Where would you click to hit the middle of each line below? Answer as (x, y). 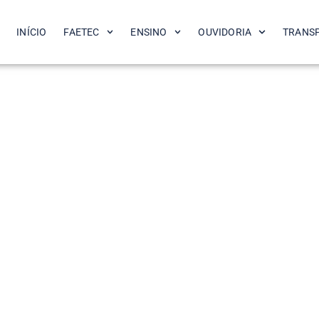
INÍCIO (32, 32)
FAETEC (82, 32)
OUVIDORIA (225, 32)
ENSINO (149, 32)
